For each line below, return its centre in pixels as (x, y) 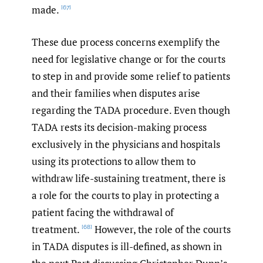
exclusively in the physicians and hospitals (126, 144)
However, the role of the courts (161, 229)
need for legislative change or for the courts (129, 59)
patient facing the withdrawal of (103, 212)
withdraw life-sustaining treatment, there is (129, 178)
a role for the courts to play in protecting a (126, 195)
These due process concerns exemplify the (126, 42)
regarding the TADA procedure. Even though (131, 110)
